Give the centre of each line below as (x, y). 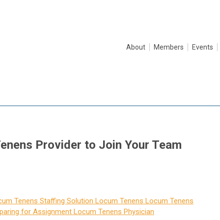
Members (169, 47)
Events (203, 47)
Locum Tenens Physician (113, 211)
